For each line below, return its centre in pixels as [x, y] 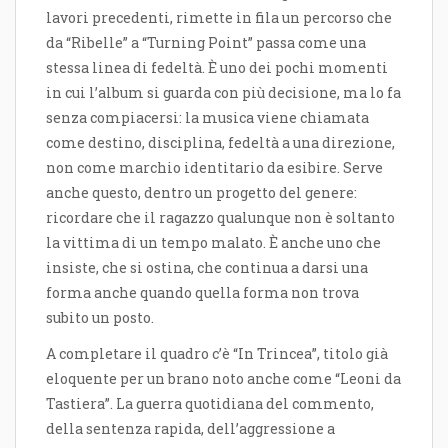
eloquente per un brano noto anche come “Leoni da [223, 379]
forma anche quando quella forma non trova [202, 292]
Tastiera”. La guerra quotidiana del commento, [210, 404]
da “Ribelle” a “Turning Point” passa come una [206, 42]
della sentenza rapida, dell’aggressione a [190, 429]
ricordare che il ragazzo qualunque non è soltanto [220, 217]
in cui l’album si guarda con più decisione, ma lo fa [223, 92]
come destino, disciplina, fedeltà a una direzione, [220, 142]
